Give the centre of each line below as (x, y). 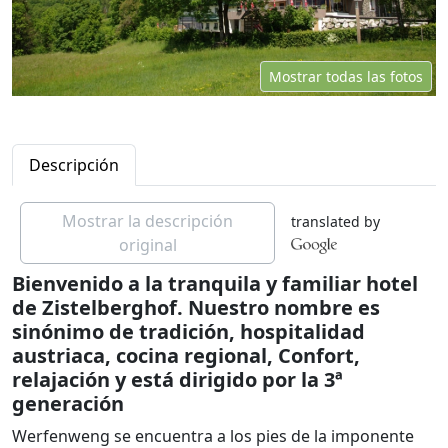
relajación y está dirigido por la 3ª (177, 379)
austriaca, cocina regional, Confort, (186, 355)
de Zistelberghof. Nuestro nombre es (196, 307)
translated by (336, 221)
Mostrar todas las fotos (346, 76)
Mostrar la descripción (148, 220)
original (147, 244)
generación (68, 403)
